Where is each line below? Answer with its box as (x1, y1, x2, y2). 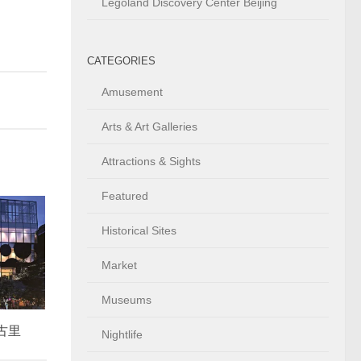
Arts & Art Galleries (102, 120, 197, 133)
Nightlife (102, 328, 143, 341)
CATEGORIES (87, 55, 156, 67)
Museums (102, 293, 151, 306)
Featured (102, 189, 148, 202)
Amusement (102, 85, 163, 98)
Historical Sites (102, 224, 176, 237)
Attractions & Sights (102, 155, 201, 168)
